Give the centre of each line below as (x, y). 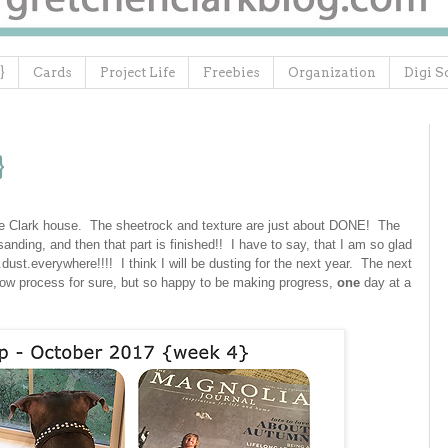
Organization (332, 72)
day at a (385, 283)
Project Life (137, 72)
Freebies (231, 72)
